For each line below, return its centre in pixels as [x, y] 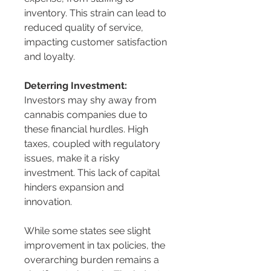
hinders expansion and [75, 188]
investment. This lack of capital [93, 173]
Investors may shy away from [92, 100]
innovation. [48, 202]
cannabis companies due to [87, 115]
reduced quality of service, [85, 28]
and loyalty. [50, 57]
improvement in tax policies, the [96, 246]
